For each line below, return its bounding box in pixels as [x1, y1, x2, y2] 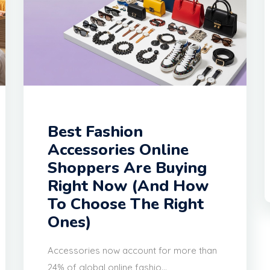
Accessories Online [48, 139, 189, 161]
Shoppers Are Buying [48, 157, 207, 179]
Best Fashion [48, 121, 143, 143]
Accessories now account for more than [48, 245, 217, 257]
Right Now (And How [48, 175, 209, 197]
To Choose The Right [48, 193, 204, 215]
